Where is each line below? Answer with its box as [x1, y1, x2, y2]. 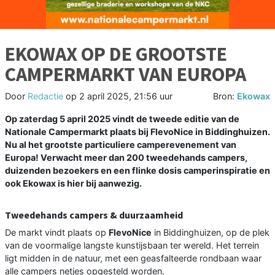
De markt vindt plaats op [5, 227, 109, 238]
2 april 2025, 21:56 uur [79, 90, 172, 101]
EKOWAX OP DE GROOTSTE [5, 41, 227, 66]
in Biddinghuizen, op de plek [152, 227, 269, 238]
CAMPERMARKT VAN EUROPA [5, 61, 246, 87]
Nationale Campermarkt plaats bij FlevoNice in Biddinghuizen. [5, 126, 270, 137]
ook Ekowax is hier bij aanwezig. [5, 177, 142, 188]
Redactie [28, 90, 63, 101]
